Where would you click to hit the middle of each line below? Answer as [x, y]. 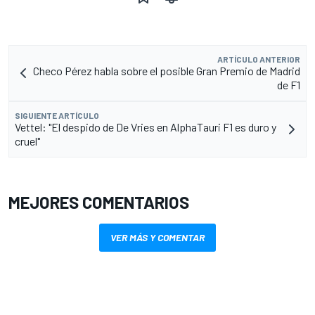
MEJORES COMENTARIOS [99, 202]
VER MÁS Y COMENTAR [157, 238]
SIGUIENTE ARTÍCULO [57, 116]
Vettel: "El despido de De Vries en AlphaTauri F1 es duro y [146, 127]
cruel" [27, 141]
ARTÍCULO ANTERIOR [259, 59]
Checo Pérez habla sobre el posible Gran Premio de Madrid [167, 71]
